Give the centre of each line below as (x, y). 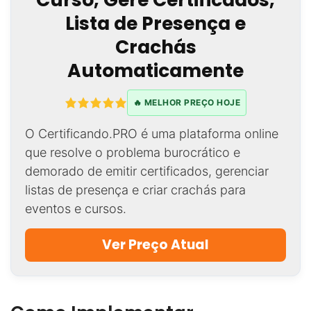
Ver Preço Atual (155, 245)
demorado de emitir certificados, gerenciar (147, 171)
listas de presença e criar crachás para (135, 190)
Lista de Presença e (155, 24)
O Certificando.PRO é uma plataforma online (152, 134)
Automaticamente (155, 71)
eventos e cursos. (76, 209)
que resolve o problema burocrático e (133, 153)
